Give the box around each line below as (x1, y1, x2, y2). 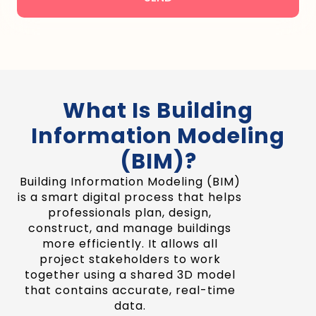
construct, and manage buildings (28, 220, 232, 237)
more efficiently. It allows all (42, 236, 218, 253)
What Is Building (63, 96, 253, 126)
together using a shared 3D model (24, 267, 236, 284)
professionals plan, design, (48, 205, 212, 221)
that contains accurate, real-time (24, 282, 236, 299)
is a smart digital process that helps (18, 189, 243, 206)
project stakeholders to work (39, 251, 221, 268)
